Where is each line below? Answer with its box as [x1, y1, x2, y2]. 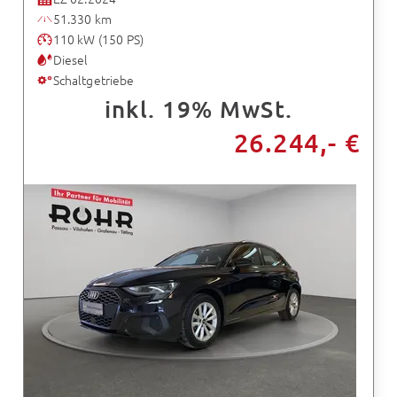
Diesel [52, 50, 89, 68]
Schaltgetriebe [52, 70, 135, 89]
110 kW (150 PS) [52, 29, 144, 48]
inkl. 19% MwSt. [104, 93, 293, 123]
